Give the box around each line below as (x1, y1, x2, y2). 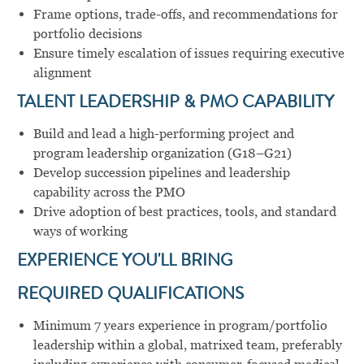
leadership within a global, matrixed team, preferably (32, 336, 342, 353)
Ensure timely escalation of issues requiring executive (32, 45, 344, 61)
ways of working (32, 223, 128, 239)
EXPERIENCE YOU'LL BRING (16, 253, 232, 271)
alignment (32, 64, 92, 80)
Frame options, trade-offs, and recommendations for (32, 6, 338, 22)
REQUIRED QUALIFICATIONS (16, 286, 244, 304)
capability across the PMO (32, 184, 185, 200)
